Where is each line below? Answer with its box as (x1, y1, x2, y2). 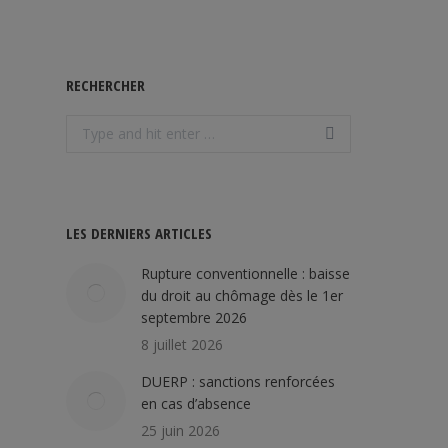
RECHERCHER (66, 75, 145, 95)
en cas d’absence (141, 394, 251, 413)
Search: (65, 115, 112, 134)
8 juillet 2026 (141, 335, 223, 354)
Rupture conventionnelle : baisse (141, 264, 350, 283)
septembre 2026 (141, 308, 247, 327)
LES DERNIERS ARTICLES (66, 223, 212, 243)
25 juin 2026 (141, 421, 220, 440)
